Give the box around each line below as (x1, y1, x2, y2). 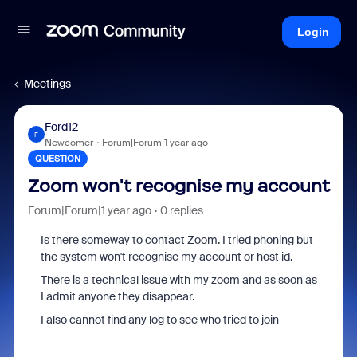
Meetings (24, 76, 71, 91)
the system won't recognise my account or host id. (40, 249, 292, 264)
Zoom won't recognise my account (27, 175, 330, 197)
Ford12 (44, 120, 78, 134)
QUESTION (34, 153, 80, 164)
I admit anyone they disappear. (40, 289, 194, 304)
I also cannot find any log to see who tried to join (40, 312, 279, 327)
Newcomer (44, 136, 93, 149)
